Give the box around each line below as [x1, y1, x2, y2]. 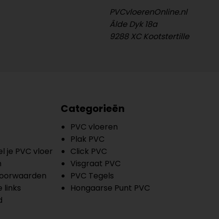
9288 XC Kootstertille [109, 31, 189, 43]
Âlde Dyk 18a [109, 19, 157, 30]
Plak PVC [70, 133, 105, 145]
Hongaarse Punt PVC [70, 182, 150, 194]
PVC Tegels [70, 170, 114, 182]
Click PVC [70, 146, 107, 157]
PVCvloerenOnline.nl [109, 6, 187, 18]
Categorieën [61, 102, 125, 116]
